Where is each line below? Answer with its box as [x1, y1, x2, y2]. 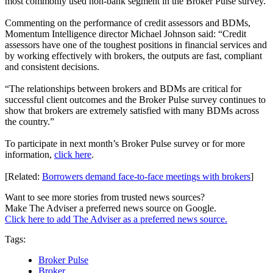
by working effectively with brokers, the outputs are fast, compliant [5, 51, 262, 62]
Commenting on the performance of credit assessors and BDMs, [5, 18, 250, 29]
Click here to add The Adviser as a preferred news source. [5, 214, 227, 225]
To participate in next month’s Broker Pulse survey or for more [5, 138, 245, 149]
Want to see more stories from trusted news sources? [5, 192, 205, 203]
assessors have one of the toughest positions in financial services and [5, 40, 267, 51]
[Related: [5, 171, 42, 182]
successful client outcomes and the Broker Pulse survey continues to [5, 94, 266, 105]
